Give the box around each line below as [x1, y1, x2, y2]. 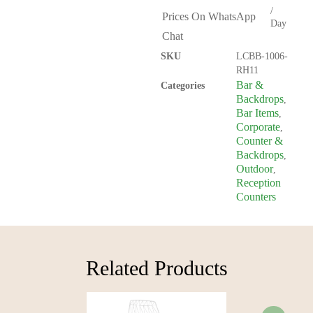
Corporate [236, 121, 280, 133]
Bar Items [236, 107, 279, 119]
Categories [161, 80, 205, 92]
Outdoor [236, 163, 273, 175]
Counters [236, 191, 276, 203]
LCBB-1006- [236, 51, 288, 62]
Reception [236, 177, 281, 189]
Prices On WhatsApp [162, 10, 256, 23]
